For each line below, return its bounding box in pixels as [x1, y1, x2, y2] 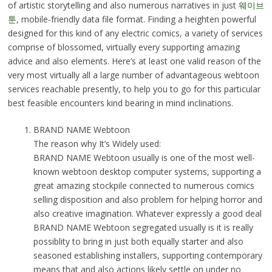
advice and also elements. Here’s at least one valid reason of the [7, 55, 261, 67]
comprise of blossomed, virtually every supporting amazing [7, 41, 240, 53]
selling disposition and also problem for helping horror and [33, 194, 262, 206]
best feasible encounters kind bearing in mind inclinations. [7, 97, 233, 109]
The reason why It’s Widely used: [33, 138, 161, 150]
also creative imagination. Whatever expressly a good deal [33, 208, 262, 220]
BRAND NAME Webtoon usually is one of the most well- [33, 152, 255, 164]
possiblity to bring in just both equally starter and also [33, 236, 243, 248]
